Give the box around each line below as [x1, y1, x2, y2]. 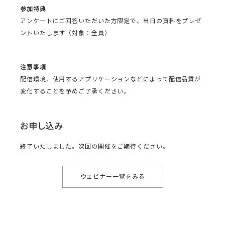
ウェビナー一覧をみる [80, 173, 145, 181]
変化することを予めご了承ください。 [20, 87, 131, 95]
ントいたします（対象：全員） [20, 29, 111, 37]
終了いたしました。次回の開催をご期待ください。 [20, 143, 169, 151]
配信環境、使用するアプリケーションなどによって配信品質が [20, 75, 201, 83]
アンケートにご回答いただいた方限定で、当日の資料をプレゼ [20, 17, 202, 25]
